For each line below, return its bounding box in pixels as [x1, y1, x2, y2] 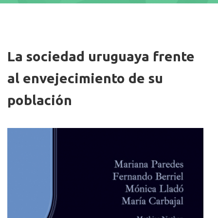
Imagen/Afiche [7, 35, 52, 45]
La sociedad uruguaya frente [7, 49, 195, 64]
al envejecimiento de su [7, 71, 163, 86]
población [7, 92, 72, 108]
